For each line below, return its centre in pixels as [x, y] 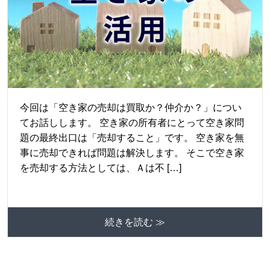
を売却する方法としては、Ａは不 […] [101, 168]
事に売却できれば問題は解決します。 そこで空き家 [132, 152]
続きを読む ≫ [135, 222]
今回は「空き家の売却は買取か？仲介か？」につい [131, 107]
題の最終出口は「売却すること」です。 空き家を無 [132, 137]
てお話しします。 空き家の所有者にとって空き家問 [132, 122]
